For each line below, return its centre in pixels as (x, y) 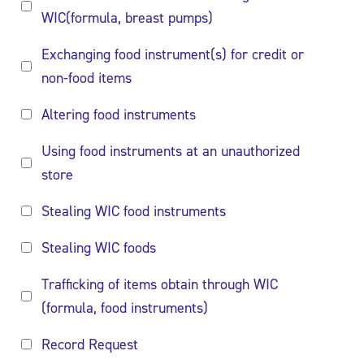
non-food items (87, 78)
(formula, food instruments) (125, 308)
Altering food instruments (119, 115)
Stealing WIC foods (99, 248)
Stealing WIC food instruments (134, 211)
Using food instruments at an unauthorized (171, 151)
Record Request (90, 344)
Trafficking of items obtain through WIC (160, 284)
